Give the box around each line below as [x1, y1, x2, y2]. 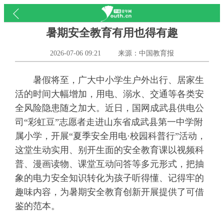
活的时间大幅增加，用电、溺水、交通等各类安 [14, 89, 204, 99]
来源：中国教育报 [117, 49, 174, 57]
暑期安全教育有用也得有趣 [45, 26, 178, 39]
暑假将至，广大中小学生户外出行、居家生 [14, 75, 204, 85]
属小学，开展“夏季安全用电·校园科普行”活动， [14, 131, 206, 141]
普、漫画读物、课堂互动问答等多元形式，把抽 [14, 159, 204, 169]
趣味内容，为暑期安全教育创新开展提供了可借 [14, 187, 204, 197]
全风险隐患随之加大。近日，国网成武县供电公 [14, 103, 204, 113]
